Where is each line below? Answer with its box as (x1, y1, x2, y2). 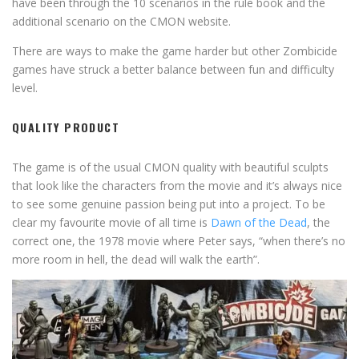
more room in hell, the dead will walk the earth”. (12, 252, 260, 267)
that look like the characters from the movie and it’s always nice (12, 178, 342, 193)
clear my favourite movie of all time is (12, 215, 211, 230)
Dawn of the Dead (211, 215, 307, 230)
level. (12, 80, 38, 95)
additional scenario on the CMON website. (12, 14, 231, 29)
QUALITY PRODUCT (12, 119, 119, 135)
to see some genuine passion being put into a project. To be (12, 196, 325, 212)
